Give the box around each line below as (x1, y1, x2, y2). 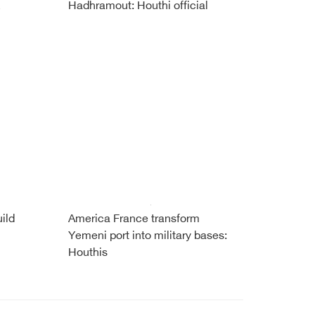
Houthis (67, 246, 108, 260)
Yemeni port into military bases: (67, 229, 227, 243)
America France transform (67, 212, 200, 226)
